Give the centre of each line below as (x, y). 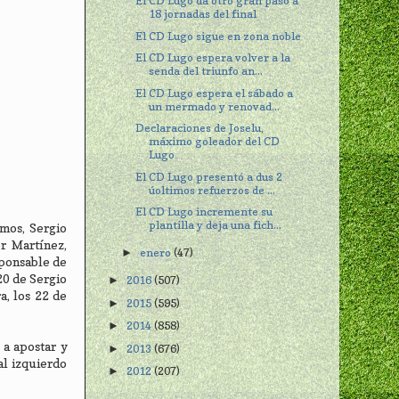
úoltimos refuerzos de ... (212, 190)
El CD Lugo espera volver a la (213, 58)
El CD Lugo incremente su (204, 211)
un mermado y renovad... (215, 106)
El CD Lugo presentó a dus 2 (209, 176)
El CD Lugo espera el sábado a (215, 93)
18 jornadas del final (203, 14)
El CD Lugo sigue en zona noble (219, 36)
